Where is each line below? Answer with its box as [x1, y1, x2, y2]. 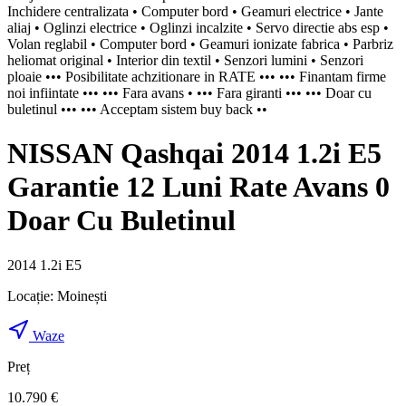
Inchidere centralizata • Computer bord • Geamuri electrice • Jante [7, 3, 383, 19]
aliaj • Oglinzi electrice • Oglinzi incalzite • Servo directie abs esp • [7, 19, 389, 35]
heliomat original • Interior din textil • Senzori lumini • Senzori [7, 52, 363, 68]
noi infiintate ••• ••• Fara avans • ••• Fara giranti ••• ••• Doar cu [7, 84, 372, 101]
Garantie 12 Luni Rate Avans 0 [7, 170, 390, 204]
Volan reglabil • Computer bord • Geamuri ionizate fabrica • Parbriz [7, 35, 393, 52]
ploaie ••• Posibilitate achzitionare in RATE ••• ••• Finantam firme [7, 68, 386, 84]
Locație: [7, 287, 57, 304]
